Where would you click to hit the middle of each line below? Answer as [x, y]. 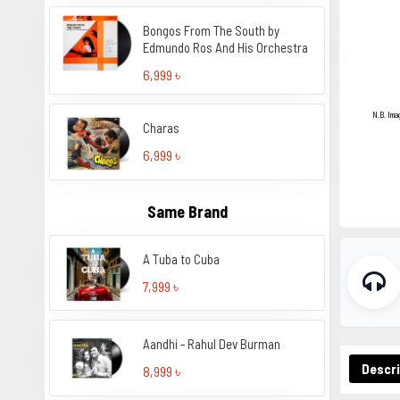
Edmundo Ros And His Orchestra [226, 47]
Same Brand [187, 211]
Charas [162, 127]
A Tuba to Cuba [182, 258]
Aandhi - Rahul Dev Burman [212, 344]
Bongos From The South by [212, 30]
